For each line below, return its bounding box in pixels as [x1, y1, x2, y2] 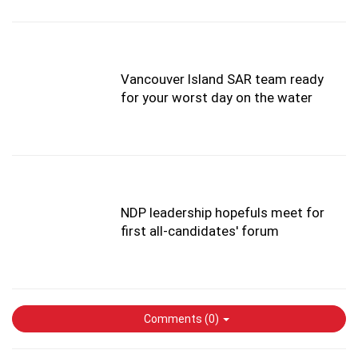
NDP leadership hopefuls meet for [121, 205, 324, 221]
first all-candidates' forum [121, 223, 279, 240]
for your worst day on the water [121, 89, 312, 106]
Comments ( [141, 312, 209, 326]
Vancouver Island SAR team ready [121, 71, 324, 88]
